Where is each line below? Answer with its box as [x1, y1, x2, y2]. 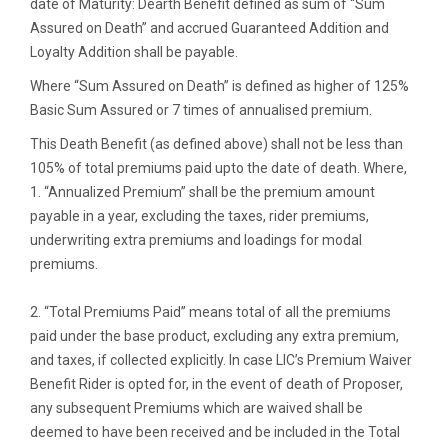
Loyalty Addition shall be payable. [30, 44, 238, 61]
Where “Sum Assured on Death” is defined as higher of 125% [30, 78, 409, 95]
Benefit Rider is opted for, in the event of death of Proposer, [30, 376, 403, 393]
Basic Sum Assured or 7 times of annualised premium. [30, 102, 372, 119]
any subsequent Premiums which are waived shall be [30, 400, 363, 417]
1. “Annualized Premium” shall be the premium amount [30, 184, 375, 201]
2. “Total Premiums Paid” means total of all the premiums [30, 304, 391, 321]
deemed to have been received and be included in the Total [30, 424, 400, 441]
